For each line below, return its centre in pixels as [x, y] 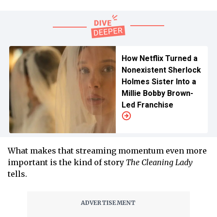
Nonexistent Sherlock [161, 70]
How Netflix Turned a [159, 58]
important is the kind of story [67, 162]
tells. [18, 174]
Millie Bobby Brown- [157, 93]
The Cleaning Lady [159, 162]
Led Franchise [147, 105]
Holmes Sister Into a [159, 82]
